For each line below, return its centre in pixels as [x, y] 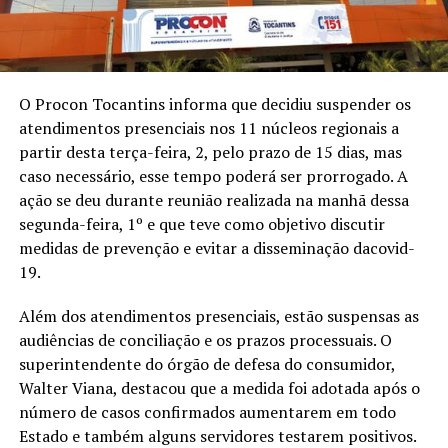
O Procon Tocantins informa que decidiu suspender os [214, 103]
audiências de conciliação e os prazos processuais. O [205, 339]
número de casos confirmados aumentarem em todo [207, 411]
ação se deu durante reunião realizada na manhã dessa [213, 199]
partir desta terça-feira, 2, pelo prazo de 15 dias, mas [210, 151]
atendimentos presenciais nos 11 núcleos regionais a [208, 127]
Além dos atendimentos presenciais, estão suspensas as [218, 315]
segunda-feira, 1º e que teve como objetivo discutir [201, 223]
